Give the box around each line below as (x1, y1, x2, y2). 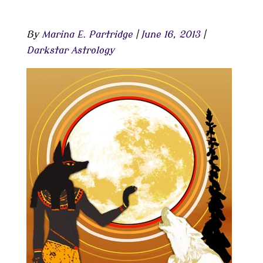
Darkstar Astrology (26, 45, 114, 56)
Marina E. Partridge (41, 29, 133, 40)
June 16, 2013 (140, 29, 200, 40)
